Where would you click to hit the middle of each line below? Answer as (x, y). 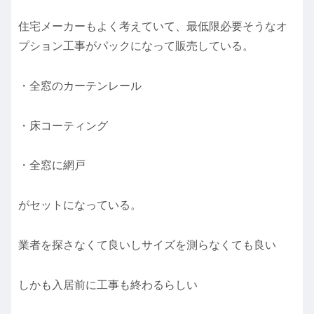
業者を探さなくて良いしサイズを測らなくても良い (147, 245)
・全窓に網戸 (52, 165)
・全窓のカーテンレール (80, 86)
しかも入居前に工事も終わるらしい (108, 285)
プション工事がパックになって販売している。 (136, 46)
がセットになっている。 (80, 205)
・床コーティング (63, 125)
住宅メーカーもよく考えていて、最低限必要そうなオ (153, 26)
